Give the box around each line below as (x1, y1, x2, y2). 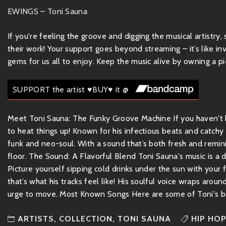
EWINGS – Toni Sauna (8, 6, 88, 16)
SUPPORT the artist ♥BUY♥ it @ (13, 84, 129, 94)
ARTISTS (18, 213, 54, 223)
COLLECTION (59, 213, 112, 223)
